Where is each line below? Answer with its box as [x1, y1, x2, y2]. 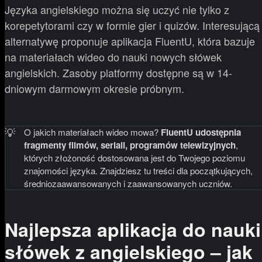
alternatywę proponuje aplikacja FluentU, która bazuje [5, 33, 255, 49]
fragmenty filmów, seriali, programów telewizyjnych [23, 139, 236, 152]
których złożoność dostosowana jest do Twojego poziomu [23, 151, 245, 164]
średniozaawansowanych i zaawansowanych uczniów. [23, 177, 232, 190]
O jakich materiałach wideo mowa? [23, 126, 161, 139]
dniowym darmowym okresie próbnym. [5, 81, 184, 96]
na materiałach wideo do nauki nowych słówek [5, 49, 222, 65]
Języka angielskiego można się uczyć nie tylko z [5, 2, 229, 18]
